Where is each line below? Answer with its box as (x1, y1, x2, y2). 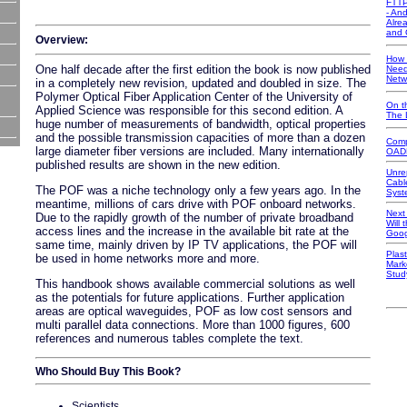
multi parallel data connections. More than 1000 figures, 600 (35, 318, 350, 332)
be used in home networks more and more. (35, 252, 260, 265)
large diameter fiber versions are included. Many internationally (35, 144, 364, 158)
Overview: (35, 34, 88, 46)
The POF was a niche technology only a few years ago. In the (35, 184, 361, 197)
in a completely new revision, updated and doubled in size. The (35, 76, 366, 90)
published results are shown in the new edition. (35, 158, 281, 172)
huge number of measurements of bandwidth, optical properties (35, 117, 366, 131)
